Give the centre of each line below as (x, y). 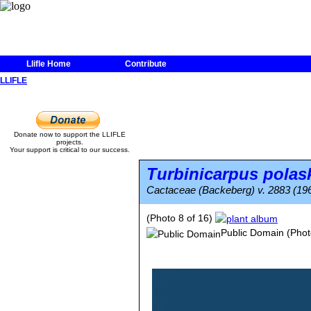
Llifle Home (49, 64)
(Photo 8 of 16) (181, 218)
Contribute (146, 64)
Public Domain (252, 233)
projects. (69, 142)
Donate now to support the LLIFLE (69, 134)
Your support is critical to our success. (69, 150)
